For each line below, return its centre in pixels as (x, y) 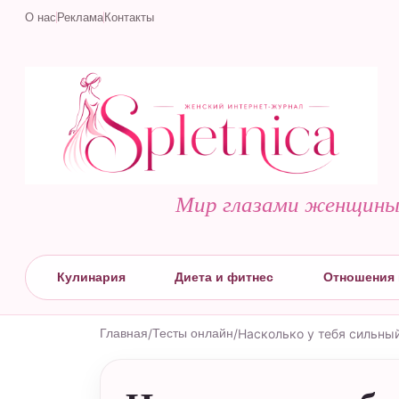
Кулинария (91, 277)
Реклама (80, 17)
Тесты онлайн (193, 333)
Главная (124, 333)
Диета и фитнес (224, 277)
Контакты (129, 17)
